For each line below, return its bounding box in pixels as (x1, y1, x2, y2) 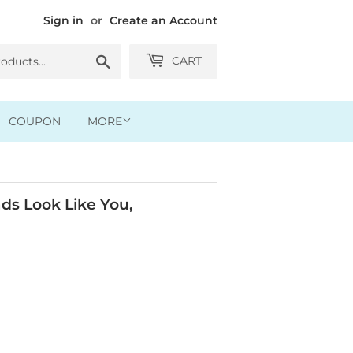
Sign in (43, 13, 84, 28)
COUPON (9, 114, 61, 128)
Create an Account (110, 13, 217, 28)
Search (111, 52, 149, 66)
